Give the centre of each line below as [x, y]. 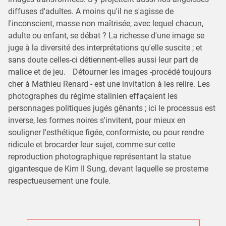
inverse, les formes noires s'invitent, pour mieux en [97, 121]
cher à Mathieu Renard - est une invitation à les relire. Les [109, 84]
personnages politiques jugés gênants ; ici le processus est [112, 108]
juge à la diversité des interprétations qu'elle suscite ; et [105, 48]
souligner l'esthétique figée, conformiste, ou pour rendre [106, 133]
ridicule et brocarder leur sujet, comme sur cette [92, 145]
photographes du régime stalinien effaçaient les [93, 96]
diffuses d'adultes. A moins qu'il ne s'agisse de [91, 12]
